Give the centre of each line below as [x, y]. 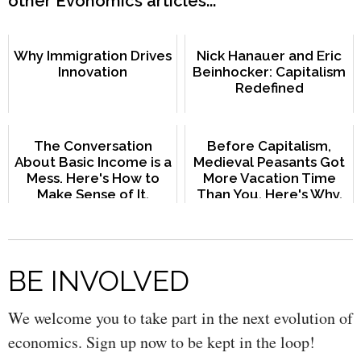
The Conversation [93, 146]
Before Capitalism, [269, 146]
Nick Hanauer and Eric [269, 56]
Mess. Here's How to [93, 178]
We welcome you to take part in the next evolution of [180, 318]
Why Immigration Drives [93, 56]
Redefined [269, 88]
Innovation [93, 72]
